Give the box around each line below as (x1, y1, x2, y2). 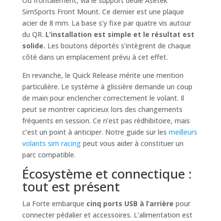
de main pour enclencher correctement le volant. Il (22, 93, 184, 103)
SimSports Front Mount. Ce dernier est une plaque (22, 7, 184, 17)
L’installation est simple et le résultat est (45, 30, 194, 39)
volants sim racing (22, 139, 81, 148)
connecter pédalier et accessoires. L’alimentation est (22, 210, 192, 220)
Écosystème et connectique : (22, 165, 192, 183)
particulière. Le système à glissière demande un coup (22, 82, 192, 92)
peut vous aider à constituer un (80, 139, 184, 148)
